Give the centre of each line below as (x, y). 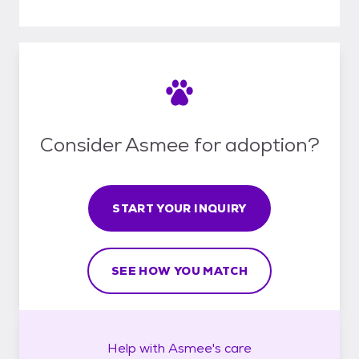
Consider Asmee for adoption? (179, 144)
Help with (138, 348)
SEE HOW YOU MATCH (179, 270)
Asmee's (195, 348)
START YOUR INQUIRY (179, 208)
